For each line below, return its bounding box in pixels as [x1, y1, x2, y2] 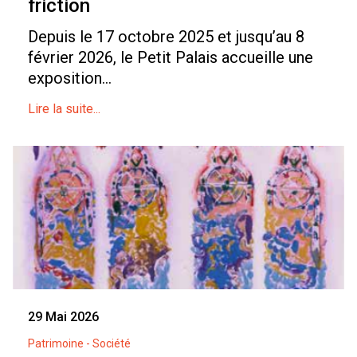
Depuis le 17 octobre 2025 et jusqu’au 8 [28, 27, 304, 47]
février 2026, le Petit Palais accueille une [28, 48, 313, 68]
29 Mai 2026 [28, 309, 99, 325]
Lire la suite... [28, 101, 100, 117]
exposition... [28, 69, 112, 88]
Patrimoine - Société [28, 337, 131, 351]
